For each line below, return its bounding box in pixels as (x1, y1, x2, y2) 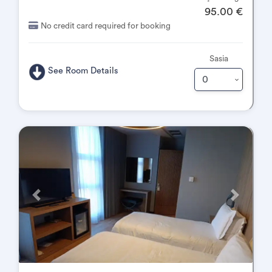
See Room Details (48, 66, 119, 76)
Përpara (35, 195, 64, 204)
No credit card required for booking (41, 22, 171, 30)
